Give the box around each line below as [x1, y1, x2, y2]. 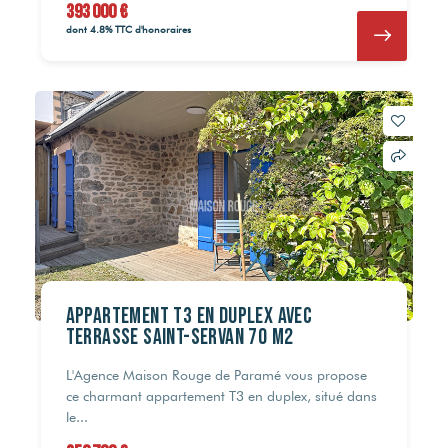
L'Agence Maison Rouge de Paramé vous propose [65, 367, 367, 384]
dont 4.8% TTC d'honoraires [65, 23, 191, 36]
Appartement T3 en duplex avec [65, 303, 313, 331]
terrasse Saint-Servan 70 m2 [65, 324, 294, 352]
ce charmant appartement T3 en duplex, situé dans [65, 388, 377, 405]
